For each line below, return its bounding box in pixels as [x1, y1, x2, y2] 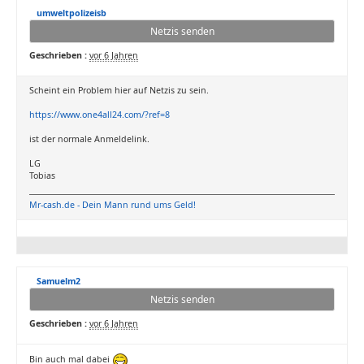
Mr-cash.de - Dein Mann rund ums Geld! [29, 199, 196, 210]
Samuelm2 [37, 275, 80, 287]
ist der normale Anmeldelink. [29, 133, 149, 145]
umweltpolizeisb [37, 7, 106, 19]
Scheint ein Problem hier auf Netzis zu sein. [29, 84, 209, 96]
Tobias [29, 170, 55, 181]
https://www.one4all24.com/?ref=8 [29, 109, 170, 120]
